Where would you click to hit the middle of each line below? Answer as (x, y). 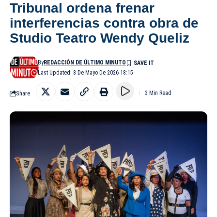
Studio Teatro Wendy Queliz (100, 38)
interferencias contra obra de (104, 23)
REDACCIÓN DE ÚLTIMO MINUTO (85, 63)
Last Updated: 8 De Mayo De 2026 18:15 (86, 73)
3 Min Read (158, 93)
